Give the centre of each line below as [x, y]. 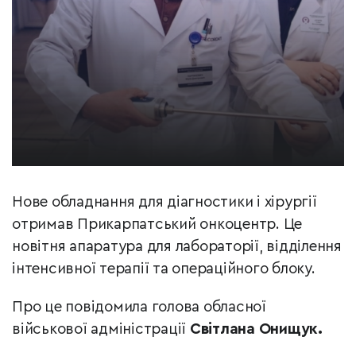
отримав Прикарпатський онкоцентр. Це [157, 225]
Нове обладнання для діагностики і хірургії [164, 203]
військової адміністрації [101, 330]
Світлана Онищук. [256, 330]
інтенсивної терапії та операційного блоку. [164, 269]
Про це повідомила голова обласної [139, 308]
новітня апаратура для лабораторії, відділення [177, 247]
